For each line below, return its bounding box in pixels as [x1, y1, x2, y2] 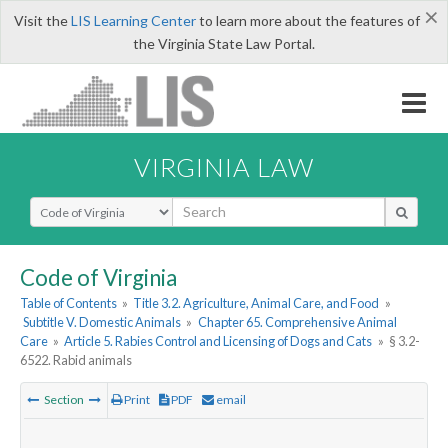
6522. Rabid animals [20, 352, 132, 369]
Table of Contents [20, 295, 117, 312]
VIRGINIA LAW [134, 151, 314, 182]
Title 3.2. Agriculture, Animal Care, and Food [133, 295, 380, 312]
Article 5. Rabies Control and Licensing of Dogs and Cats [64, 333, 373, 350]
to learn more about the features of [195, 12, 420, 29]
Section [42, 392, 86, 408]
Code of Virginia [20, 263, 177, 291]
